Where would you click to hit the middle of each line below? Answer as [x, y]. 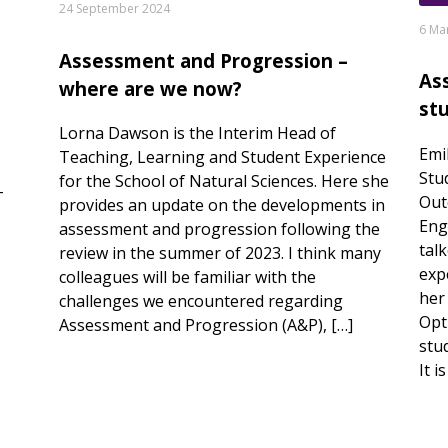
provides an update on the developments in [221, 205]
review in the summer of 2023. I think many [219, 253]
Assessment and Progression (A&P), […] [205, 325]
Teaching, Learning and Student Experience [222, 157]
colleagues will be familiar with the [187, 277]
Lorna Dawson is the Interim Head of [197, 133]
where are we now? [150, 88]
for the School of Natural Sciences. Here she [223, 181]
